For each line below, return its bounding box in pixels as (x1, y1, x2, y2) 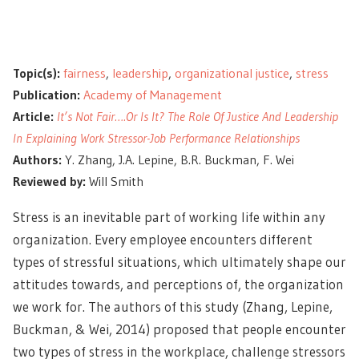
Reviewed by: (13, 173, 86, 189)
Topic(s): (13, 65, 60, 81)
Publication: (13, 87, 80, 103)
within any (260, 208, 325, 225)
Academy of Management (83, 87, 222, 103)
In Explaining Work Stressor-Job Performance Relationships (13, 130, 300, 146)
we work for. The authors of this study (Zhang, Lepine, (13, 298, 333, 315)
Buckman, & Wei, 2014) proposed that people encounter (13, 321, 346, 337)
